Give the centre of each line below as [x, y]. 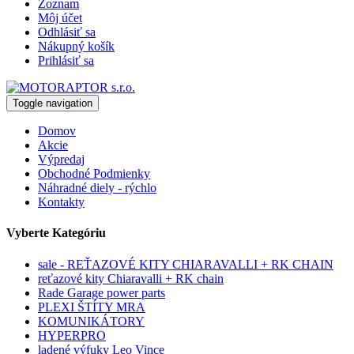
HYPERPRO [72, 335]
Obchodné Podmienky [94, 173]
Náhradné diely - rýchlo [97, 188]
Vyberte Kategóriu [56, 233]
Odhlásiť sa [67, 32]
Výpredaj [61, 159]
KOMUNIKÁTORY [91, 321]
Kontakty [61, 202]
